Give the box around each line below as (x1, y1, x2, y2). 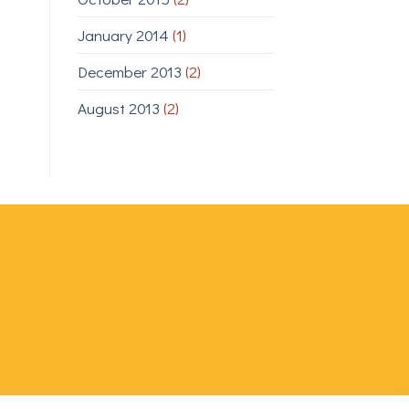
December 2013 (77, 61, 182, 83)
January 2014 (77, 25, 169, 47)
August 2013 (77, 98, 160, 120)
